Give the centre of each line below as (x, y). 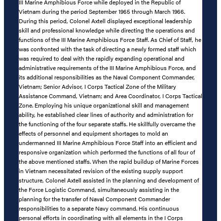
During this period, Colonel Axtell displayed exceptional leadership (105, 20)
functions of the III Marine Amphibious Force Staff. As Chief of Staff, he (110, 39)
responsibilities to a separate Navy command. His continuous (99, 208)
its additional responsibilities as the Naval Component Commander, (107, 77)
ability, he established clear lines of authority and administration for (106, 114)
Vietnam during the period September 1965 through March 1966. (102, 11)
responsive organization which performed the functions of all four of (107, 152)
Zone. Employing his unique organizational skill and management (104, 105)
